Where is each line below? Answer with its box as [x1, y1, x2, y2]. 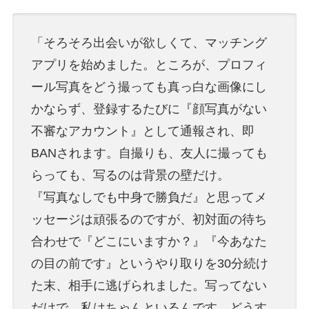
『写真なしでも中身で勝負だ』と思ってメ [30, 190, 267, 205]
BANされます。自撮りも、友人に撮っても [30, 146, 268, 161]
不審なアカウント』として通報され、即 [30, 124, 255, 139]
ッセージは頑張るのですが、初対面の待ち [30, 212, 267, 227]
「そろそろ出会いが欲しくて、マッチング [30, 36, 267, 50]
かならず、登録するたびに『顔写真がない [30, 102, 267, 117]
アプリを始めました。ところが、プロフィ [30, 58, 267, 72]
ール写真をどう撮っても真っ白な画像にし [30, 80, 267, 94]
